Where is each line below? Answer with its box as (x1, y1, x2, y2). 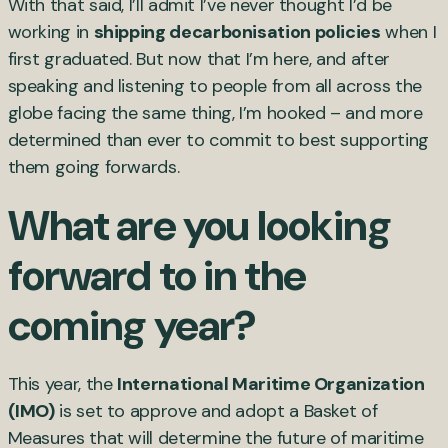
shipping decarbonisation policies (93, 19, 381, 44)
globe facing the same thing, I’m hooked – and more (7, 100, 423, 125)
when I (380, 19, 437, 44)
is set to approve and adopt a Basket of (54, 398, 378, 423)
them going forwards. (7, 154, 180, 179)
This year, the (7, 371, 118, 396)
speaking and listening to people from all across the (7, 73, 422, 98)
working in (7, 19, 94, 44)
